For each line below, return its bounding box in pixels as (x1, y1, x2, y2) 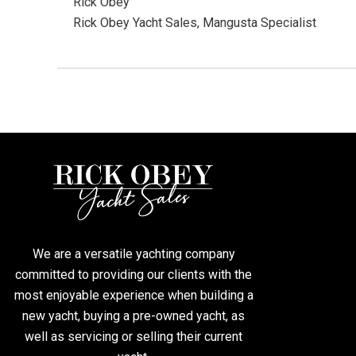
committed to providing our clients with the (15, 267, 252, 283)
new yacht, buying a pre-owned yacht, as (22, 308, 245, 324)
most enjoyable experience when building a (14, 288, 253, 304)
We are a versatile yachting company (32, 246, 235, 262)
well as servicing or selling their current (25, 329, 242, 345)
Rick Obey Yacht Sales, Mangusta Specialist (73, 15, 316, 31)
